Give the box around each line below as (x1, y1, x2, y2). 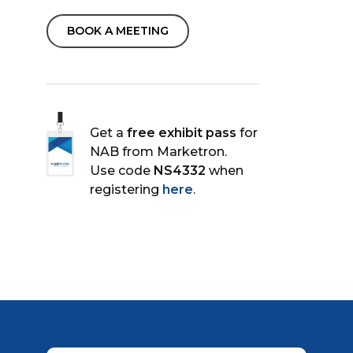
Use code (90, 163, 154, 179)
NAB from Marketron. (90, 144, 228, 160)
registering (90, 182, 163, 198)
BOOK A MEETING (67, 24, 169, 39)
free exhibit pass (127, 125, 237, 141)
